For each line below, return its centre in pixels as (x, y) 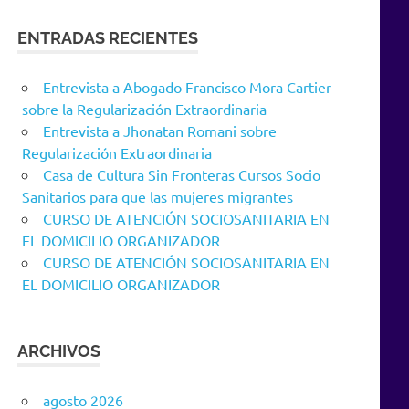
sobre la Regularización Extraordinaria (144, 108)
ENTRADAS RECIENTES (108, 37)
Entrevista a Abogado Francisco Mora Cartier (187, 86)
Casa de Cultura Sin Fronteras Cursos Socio (182, 174)
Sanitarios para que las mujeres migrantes (157, 196)
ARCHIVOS (59, 351)
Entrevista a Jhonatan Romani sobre (160, 130)
